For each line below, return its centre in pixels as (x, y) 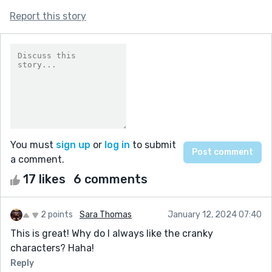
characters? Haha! (52, 248)
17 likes (44, 179)
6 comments (110, 179)
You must (33, 144)
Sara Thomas (106, 214)
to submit (153, 144)
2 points (57, 214)
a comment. (37, 159)
